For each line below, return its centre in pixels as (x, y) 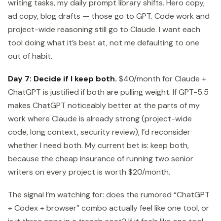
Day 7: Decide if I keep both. (62, 78)
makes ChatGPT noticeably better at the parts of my (104, 105)
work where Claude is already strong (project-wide (100, 118)
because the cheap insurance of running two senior (101, 158)
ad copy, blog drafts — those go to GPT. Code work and (109, 16)
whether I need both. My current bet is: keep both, (98, 145)
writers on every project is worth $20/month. (89, 172)
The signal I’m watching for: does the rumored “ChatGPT (109, 194)
